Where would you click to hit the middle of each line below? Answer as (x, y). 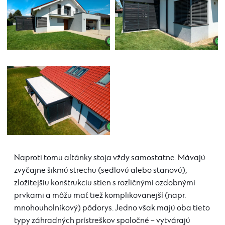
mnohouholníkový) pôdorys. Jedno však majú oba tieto (112, 208)
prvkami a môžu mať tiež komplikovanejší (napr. (100, 195)
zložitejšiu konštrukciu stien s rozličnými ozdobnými (105, 183)
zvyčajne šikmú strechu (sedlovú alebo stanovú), (100, 170)
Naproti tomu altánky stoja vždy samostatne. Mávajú (110, 158)
